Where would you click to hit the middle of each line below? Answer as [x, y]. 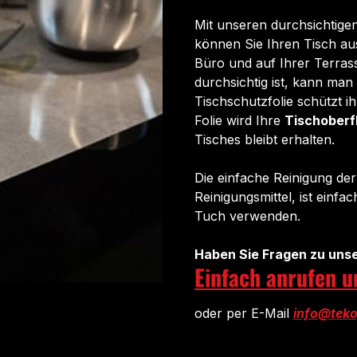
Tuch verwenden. [247, 216]
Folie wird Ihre [239, 120]
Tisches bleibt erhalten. [265, 139]
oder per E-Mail [242, 313]
